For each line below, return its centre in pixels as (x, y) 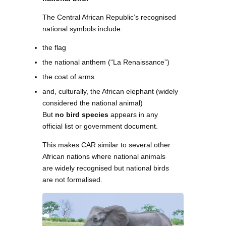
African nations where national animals (104, 157)
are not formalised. (72, 180)
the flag (54, 48)
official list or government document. (100, 126)
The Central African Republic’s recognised (109, 17)
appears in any (133, 115)
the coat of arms (68, 77)
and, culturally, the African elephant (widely (110, 92)
